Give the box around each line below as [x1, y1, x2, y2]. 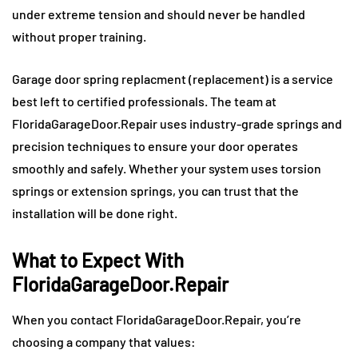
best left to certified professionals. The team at [12, 93, 276, 109]
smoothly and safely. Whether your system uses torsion [12, 161, 321, 177]
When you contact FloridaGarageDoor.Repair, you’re [12, 312, 301, 328]
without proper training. [12, 29, 146, 45]
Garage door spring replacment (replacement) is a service [12, 71, 333, 87]
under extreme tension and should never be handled [12, 6, 305, 22]
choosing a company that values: [12, 334, 196, 350]
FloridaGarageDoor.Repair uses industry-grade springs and [12, 116, 342, 132]
